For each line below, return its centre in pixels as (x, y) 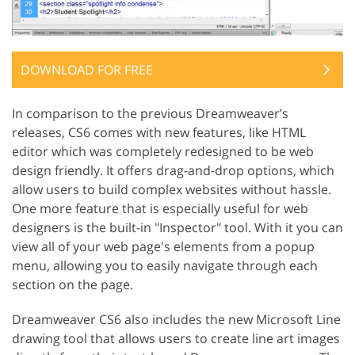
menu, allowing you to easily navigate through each (165, 266)
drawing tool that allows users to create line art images (176, 339)
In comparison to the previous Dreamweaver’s (150, 114)
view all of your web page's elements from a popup (163, 247)
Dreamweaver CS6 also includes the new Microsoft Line (176, 320)
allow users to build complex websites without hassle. (172, 190)
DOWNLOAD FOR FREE (87, 70)
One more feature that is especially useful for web (160, 209)
